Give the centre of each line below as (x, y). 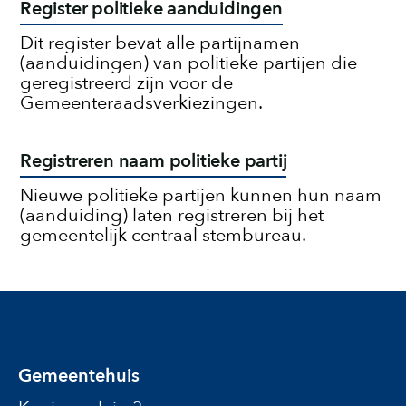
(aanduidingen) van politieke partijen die (188, 63)
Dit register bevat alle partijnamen (160, 43)
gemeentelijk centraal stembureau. (163, 235)
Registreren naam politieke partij (154, 161)
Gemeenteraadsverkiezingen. (141, 103)
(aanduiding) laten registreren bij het (172, 215)
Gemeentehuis (79, 376)
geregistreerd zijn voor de (126, 83)
